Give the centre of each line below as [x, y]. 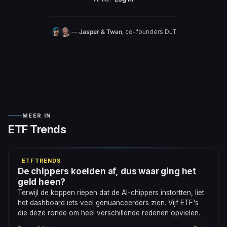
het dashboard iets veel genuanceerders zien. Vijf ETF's [108, 202]
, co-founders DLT [149, 32]
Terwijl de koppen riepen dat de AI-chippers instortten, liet [111, 192]
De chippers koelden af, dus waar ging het [107, 171]
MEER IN [37, 115]
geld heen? [42, 182]
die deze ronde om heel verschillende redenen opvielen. [109, 213]
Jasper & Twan [101, 32]
